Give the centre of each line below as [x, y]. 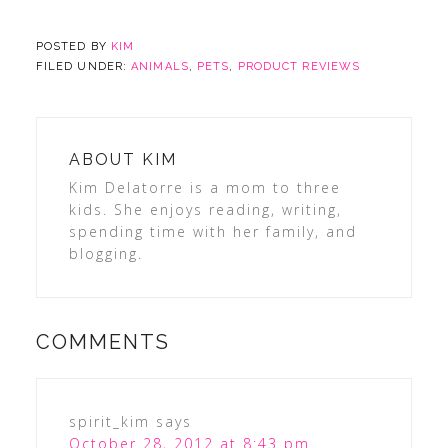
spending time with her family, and [212, 231]
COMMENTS [102, 341]
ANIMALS [160, 66]
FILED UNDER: [83, 66]
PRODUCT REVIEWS [299, 66]
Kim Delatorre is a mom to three [204, 187]
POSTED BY [73, 46]
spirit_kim [109, 421]
